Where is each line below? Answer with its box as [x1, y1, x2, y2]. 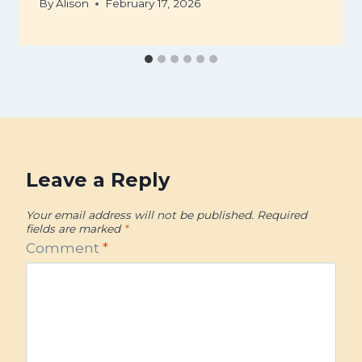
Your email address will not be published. [26, 208, 254, 222]
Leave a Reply [26, 168, 170, 192]
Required [257, 208, 307, 222]
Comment [26, 239, 103, 256]
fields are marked [26, 222, 124, 236]
